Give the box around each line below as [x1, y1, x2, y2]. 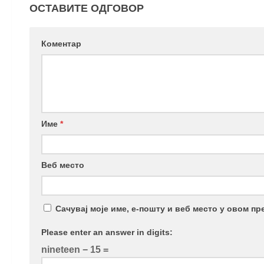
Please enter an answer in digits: [41, 227, 173, 237]
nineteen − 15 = [41, 244, 108, 255]
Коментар [41, 38, 81, 48]
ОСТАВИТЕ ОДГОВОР [29, 2, 144, 14]
